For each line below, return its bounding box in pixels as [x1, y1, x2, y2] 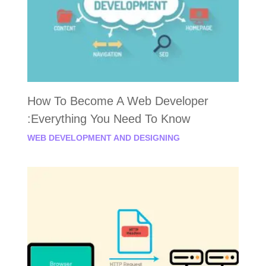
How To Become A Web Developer [27, 94, 208, 107]
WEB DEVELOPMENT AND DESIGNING [27, 132, 180, 142]
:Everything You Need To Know [27, 112, 190, 125]
